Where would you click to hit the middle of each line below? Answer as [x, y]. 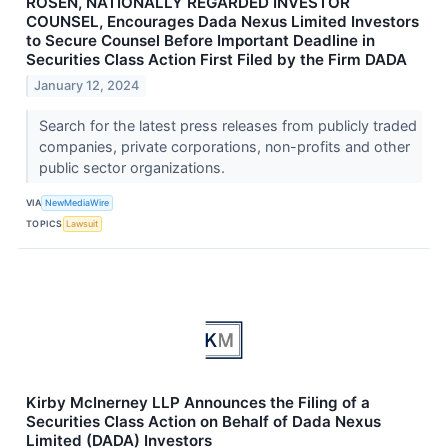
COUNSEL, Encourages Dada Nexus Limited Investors [222, 22]
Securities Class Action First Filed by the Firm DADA [216, 60]
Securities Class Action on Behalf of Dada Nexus [203, 421]
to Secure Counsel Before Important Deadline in [200, 41]
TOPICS [44, 224]
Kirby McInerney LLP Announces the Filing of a [198, 402]
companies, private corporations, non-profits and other [224, 146]
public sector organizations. [133, 167]
